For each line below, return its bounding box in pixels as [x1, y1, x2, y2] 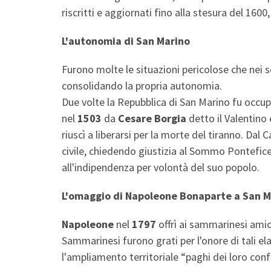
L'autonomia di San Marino [62, 33, 192, 48]
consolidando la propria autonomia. [62, 78, 222, 93]
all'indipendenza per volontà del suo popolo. [62, 160, 262, 174]
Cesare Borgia [118, 111, 186, 125]
